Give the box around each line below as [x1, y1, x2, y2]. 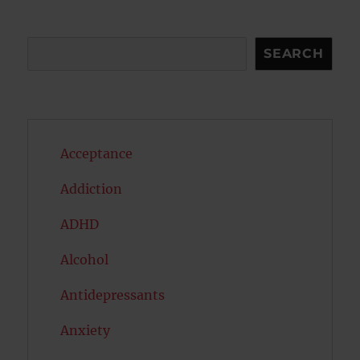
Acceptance [60, 145, 133, 162]
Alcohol [60, 252, 109, 268]
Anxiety [60, 322, 111, 339]
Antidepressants [60, 287, 166, 304]
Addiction [60, 181, 123, 198]
